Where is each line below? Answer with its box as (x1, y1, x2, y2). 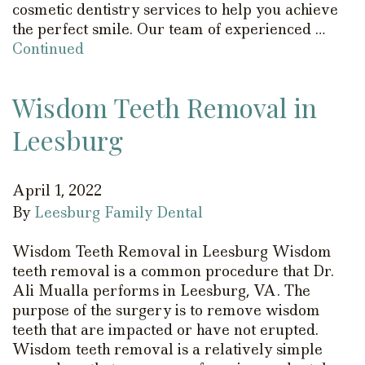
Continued (12, 38, 84, 59)
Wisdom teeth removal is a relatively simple (12, 339, 323, 359)
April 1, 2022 (12, 180, 102, 200)
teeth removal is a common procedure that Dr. (12, 261, 334, 281)
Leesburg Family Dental (34, 202, 203, 222)
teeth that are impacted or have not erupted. (12, 319, 319, 340)
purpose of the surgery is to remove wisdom (12, 300, 320, 320)
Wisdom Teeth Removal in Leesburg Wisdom (12, 241, 332, 262)
